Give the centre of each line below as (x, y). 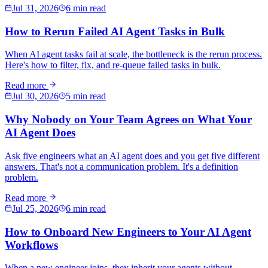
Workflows (31, 245)
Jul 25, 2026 (35, 208)
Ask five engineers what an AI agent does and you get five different (132, 156)
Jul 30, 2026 (35, 96)
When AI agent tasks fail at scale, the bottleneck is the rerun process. (133, 54)
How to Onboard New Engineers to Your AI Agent (128, 232)
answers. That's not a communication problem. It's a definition (121, 166)
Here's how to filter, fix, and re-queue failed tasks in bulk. (113, 65)
